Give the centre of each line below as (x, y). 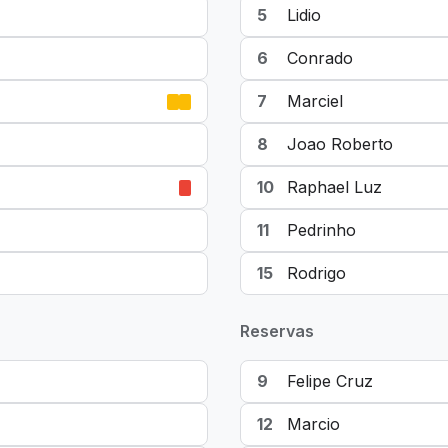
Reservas (277, 331)
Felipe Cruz (330, 381)
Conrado (320, 58)
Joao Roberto (340, 144)
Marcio (313, 424)
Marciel (315, 101)
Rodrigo (316, 273)
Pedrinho (321, 230)
